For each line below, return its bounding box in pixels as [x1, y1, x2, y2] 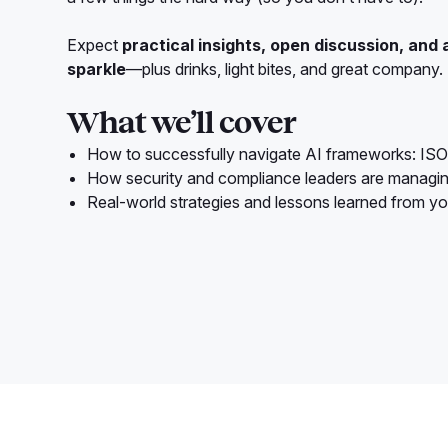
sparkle [67, 59, 127, 80]
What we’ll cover [67, 107, 297, 140]
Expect [67, 35, 123, 56]
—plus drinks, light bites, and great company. [126, 59, 444, 80]
